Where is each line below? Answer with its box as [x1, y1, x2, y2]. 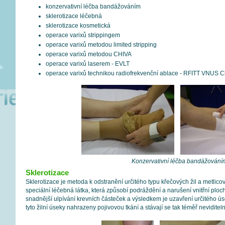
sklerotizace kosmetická [45, 22, 110, 29]
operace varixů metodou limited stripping [45, 41, 157, 48]
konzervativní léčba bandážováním [45, 3, 141, 10]
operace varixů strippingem [45, 32, 120, 39]
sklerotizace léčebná [45, 13, 102, 20]
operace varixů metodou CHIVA [45, 51, 132, 58]
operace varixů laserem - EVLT [45, 60, 130, 67]
